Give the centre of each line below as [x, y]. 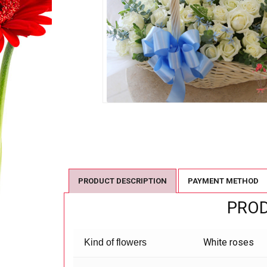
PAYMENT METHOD [223, 181]
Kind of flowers [116, 243]
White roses [229, 243]
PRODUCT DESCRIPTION [122, 181]
